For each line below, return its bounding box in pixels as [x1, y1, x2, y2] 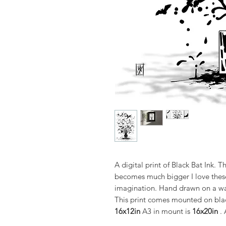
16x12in [115, 206, 140, 216]
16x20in [192, 206, 218, 216]
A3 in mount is [140, 206, 192, 216]
